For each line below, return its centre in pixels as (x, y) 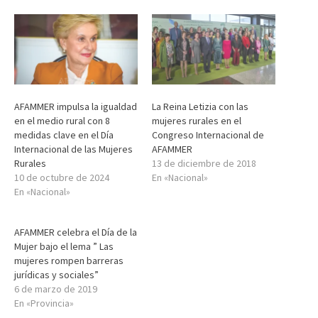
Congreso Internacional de (208, 135)
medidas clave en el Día (64, 135)
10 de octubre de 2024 (62, 178)
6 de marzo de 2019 (56, 289)
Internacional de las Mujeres (73, 149)
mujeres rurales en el (197, 121)
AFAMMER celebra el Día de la (76, 232)
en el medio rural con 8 (62, 121)
